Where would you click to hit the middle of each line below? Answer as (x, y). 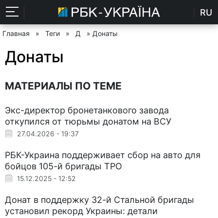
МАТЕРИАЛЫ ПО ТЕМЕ (63, 86)
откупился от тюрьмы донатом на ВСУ (88, 121)
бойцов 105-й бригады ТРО (64, 166)
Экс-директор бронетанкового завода (87, 110)
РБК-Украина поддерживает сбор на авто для (103, 155)
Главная (16, 33)
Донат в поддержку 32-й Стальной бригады (100, 200)
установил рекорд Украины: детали (81, 211)
